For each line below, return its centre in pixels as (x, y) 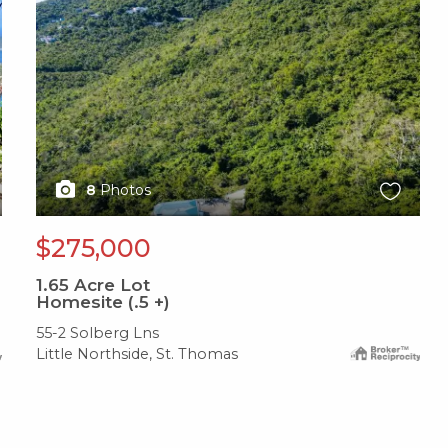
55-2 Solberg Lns (98, 333)
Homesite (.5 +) (103, 302)
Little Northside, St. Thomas (137, 354)
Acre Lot (110, 285)
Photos (126, 190)
